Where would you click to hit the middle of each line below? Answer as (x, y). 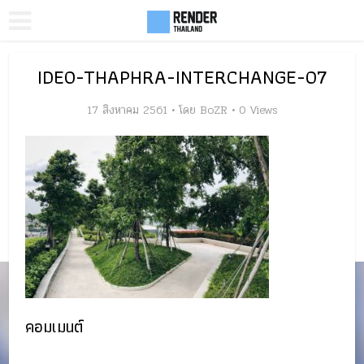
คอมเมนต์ (54, 327)
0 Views (258, 110)
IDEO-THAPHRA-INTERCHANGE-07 (182, 77)
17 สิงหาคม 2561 (127, 110)
